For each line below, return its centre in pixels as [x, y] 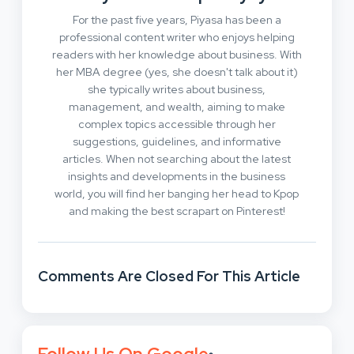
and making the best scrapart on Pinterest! [177, 211]
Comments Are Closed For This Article [169, 277]
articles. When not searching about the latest [177, 159]
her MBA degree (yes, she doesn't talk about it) [177, 72]
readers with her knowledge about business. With [177, 55]
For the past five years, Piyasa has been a [177, 20]
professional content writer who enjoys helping [177, 38]
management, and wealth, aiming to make [177, 107]
